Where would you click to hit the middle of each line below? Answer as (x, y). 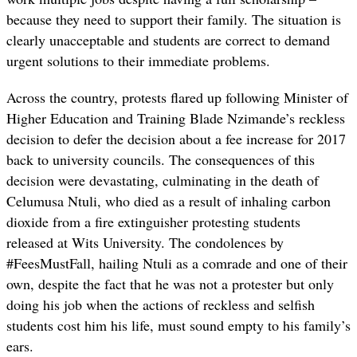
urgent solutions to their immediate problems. (138, 60)
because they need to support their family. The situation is (174, 19)
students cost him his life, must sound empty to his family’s (178, 325)
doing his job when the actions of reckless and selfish (161, 304)
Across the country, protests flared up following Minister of (177, 97)
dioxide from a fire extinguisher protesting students (153, 221)
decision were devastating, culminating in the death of (163, 180)
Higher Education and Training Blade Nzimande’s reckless (176, 118)
